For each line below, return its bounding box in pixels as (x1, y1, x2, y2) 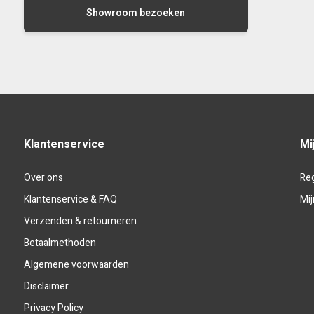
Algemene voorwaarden (23, 257, 129, 272)
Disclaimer (23, 279, 69, 294)
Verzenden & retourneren (23, 214, 137, 228)
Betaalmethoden (23, 235, 96, 250)
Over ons (23, 170, 63, 185)
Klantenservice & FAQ (23, 192, 117, 207)
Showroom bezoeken (86, 6, 186, 20)
